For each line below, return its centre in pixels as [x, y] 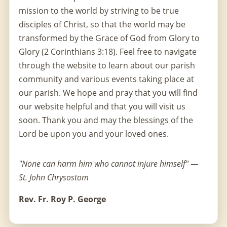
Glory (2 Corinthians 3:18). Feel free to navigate [108, 51]
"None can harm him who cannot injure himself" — [108, 163]
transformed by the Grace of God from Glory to [109, 38]
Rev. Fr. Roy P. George [62, 199]
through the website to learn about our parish [107, 65]
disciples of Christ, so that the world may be [102, 24]
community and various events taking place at [106, 79]
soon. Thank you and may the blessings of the [106, 120]
